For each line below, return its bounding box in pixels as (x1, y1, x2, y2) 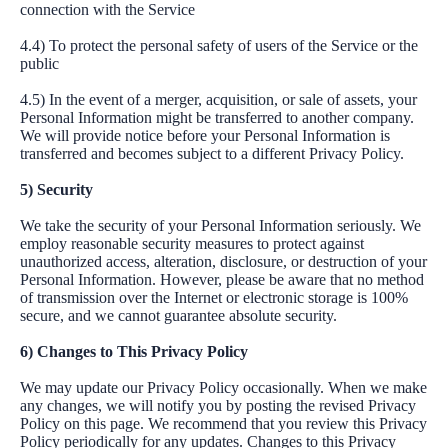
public (20, 55, 59, 72)
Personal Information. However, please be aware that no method (20, 271, 424, 288)
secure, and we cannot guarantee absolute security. (20, 307, 337, 324)
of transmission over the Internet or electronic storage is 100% (20, 289, 408, 306)
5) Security (20, 181, 93, 198)
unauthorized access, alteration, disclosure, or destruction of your (20, 253, 427, 270)
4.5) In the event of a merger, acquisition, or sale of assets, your (20, 91, 417, 108)
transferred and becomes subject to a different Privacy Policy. (20, 145, 404, 162)
